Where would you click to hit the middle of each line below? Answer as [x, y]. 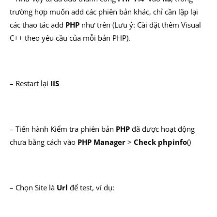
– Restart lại [30, 83]
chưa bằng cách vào [44, 142]
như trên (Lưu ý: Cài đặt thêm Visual [140, 25]
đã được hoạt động [162, 129]
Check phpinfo [160, 142]
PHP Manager [101, 142]
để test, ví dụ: [91, 187]
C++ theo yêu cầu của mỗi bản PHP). [70, 38]
